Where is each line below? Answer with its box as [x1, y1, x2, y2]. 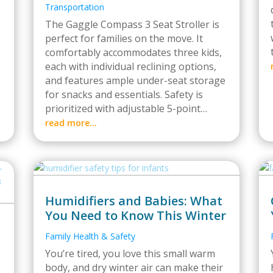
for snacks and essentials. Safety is [45, 88, 203, 101]
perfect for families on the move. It [45, 32, 203, 45]
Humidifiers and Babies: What [45, 193, 222, 209]
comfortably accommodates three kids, [45, 46, 222, 59]
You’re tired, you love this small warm [45, 247, 215, 260]
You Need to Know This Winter [45, 207, 226, 224]
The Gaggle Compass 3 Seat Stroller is [45, 18, 219, 31]
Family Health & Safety [45, 230, 135, 242]
